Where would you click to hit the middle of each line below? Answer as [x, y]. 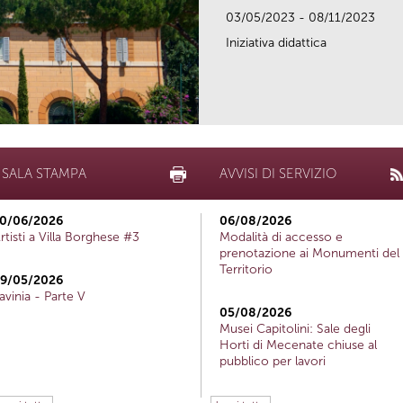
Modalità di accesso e [281, 237]
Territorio [246, 269]
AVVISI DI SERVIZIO [278, 173]
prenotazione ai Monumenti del [309, 253]
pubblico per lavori [273, 361]
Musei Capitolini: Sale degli [295, 328]
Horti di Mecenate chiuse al [298, 345]
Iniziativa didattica [276, 42]
